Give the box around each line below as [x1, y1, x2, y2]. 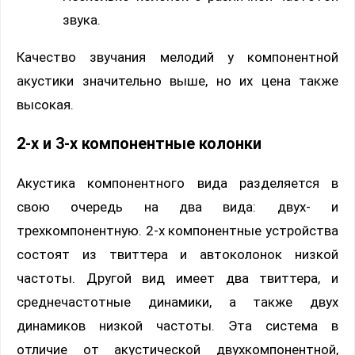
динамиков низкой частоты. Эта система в [17, 318, 338, 334]
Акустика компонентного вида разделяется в [17, 175, 338, 192]
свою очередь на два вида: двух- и [17, 199, 338, 216]
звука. [63, 11, 101, 28]
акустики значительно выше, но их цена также [17, 72, 338, 89]
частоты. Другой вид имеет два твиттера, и [17, 270, 338, 287]
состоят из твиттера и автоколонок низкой [17, 246, 338, 263]
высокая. [17, 96, 74, 113]
